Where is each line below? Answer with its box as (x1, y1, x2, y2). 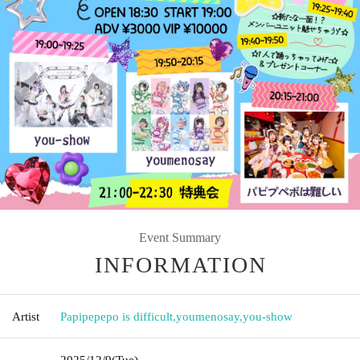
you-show (243, 309, 292, 323)
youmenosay (176, 309, 239, 323)
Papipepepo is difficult (60, 309, 173, 323)
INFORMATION (95, 252, 267, 277)
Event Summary (139, 230, 221, 244)
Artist (12, 309, 39, 323)
